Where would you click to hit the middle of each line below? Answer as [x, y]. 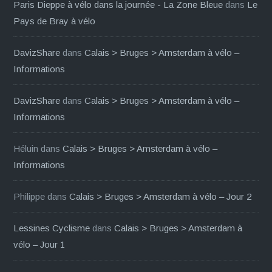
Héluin [26, 148]
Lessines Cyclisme [52, 228]
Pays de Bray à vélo [55, 21]
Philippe [29, 196]
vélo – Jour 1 [39, 244]
